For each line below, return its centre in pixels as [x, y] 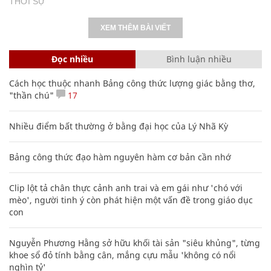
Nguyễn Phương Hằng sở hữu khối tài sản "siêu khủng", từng [135, 243]
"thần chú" [31, 95]
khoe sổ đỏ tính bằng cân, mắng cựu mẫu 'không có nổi [122, 255]
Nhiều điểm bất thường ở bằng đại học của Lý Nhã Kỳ [119, 126]
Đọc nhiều [72, 59]
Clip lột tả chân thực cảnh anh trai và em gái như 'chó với [126, 188]
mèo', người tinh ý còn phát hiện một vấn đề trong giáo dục [131, 200]
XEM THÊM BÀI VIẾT [135, 28]
